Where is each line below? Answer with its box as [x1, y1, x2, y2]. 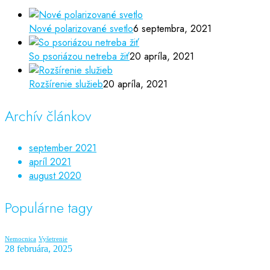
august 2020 [29, 169, 81, 183]
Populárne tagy [5, 197, 92, 219]
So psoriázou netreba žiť [29, 49, 130, 64]
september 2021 [29, 141, 96, 155]
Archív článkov [5, 105, 91, 127]
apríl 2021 [29, 155, 71, 169]
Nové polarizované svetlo [29, 22, 133, 36]
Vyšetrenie [39, 236, 67, 243]
